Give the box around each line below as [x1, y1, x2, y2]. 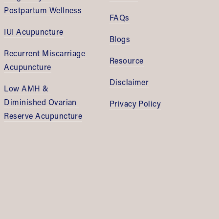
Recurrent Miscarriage [4, 48, 86, 59]
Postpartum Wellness [4, 5, 82, 16]
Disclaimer [109, 77, 149, 88]
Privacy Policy [109, 98, 161, 109]
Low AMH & [4, 83, 49, 94]
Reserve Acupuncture [4, 110, 83, 121]
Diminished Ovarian [4, 97, 77, 108]
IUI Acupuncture [4, 26, 64, 37]
